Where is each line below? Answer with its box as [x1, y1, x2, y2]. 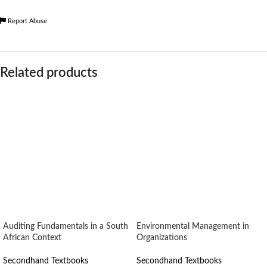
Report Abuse [6, 18, 47, 25]
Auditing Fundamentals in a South [3, 222, 128, 231]
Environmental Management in [136, 222, 249, 231]
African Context [3, 234, 61, 243]
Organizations [136, 234, 187, 243]
